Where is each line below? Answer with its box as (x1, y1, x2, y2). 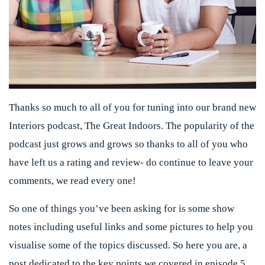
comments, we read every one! (9, 175, 136, 186)
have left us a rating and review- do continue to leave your (9, 157, 253, 168)
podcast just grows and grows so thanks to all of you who (9, 138, 248, 150)
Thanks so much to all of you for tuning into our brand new (9, 102, 256, 113)
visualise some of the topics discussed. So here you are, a (9, 240, 247, 251)
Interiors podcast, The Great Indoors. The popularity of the (9, 120, 254, 131)
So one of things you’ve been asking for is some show (9, 203, 234, 214)
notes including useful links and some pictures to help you (9, 221, 253, 232)
